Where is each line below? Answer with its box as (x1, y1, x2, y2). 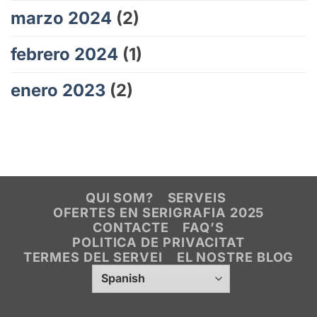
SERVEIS (167, 189, 226, 205)
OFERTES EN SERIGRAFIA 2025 (52, 204, 265, 220)
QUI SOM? (85, 189, 154, 205)
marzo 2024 (11, 7, 112, 28)
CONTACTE (93, 219, 169, 235)
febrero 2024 (11, 43, 118, 64)
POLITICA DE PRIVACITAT (71, 234, 246, 250)
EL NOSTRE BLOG (176, 248, 294, 265)
